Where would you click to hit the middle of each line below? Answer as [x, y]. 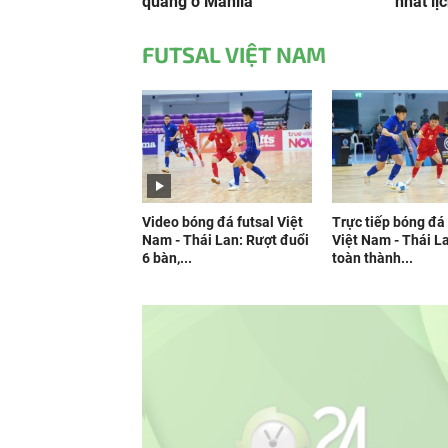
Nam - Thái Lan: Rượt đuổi [225, 240]
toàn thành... [372, 258]
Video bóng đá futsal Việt [222, 222]
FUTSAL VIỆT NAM [234, 54]
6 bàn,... [167, 258]
